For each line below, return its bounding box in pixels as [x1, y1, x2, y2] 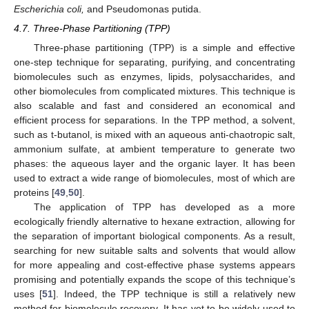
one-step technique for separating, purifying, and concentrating [14, 57, 295, 68]
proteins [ [14, 187, 54, 199]
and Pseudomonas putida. [84, 3, 201, 14]
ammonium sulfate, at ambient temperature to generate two [14, 143, 295, 155]
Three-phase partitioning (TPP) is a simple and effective [33, 42, 295, 54]
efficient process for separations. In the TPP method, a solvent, [14, 114, 295, 126]
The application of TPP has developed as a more [33, 201, 295, 213]
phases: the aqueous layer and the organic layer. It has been [14, 158, 295, 170]
